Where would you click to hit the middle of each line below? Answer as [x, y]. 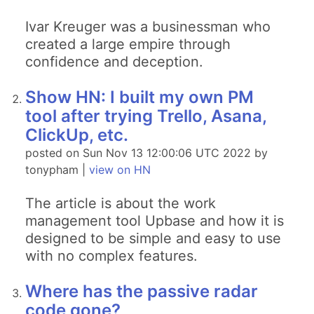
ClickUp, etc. [77, 135]
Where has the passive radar [142, 291]
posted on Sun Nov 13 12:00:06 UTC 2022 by [146, 153]
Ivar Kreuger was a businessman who [148, 27]
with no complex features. [111, 256]
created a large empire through [128, 44]
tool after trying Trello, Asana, [146, 116]
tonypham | [57, 170]
